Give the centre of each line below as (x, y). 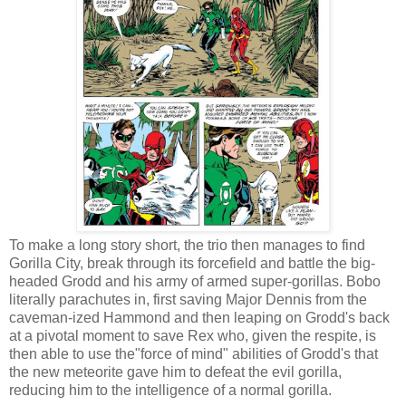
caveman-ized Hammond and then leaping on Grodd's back (199, 318)
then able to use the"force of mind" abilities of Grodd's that (193, 354)
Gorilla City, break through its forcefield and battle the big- (192, 264)
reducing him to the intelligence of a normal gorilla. (170, 391)
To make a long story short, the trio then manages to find (187, 246)
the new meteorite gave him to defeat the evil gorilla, (175, 372)
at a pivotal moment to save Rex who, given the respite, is (193, 336)
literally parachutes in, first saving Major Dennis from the (188, 300)
